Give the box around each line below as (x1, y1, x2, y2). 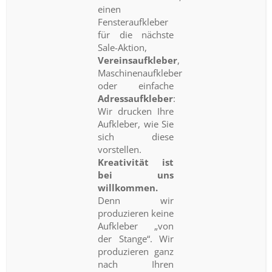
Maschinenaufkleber (98, 66, 183, 79)
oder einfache (98, 79, 174, 92)
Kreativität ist (98, 155, 174, 168)
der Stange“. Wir (98, 232, 174, 245)
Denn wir (98, 194, 174, 206)
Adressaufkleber (98, 92, 174, 104)
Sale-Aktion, (98, 41, 148, 53)
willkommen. (98, 181, 158, 194)
